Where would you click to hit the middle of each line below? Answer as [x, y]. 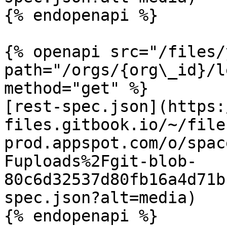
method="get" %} [76, 88]
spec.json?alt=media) [100, 198]
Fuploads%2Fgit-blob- [100, 161]
